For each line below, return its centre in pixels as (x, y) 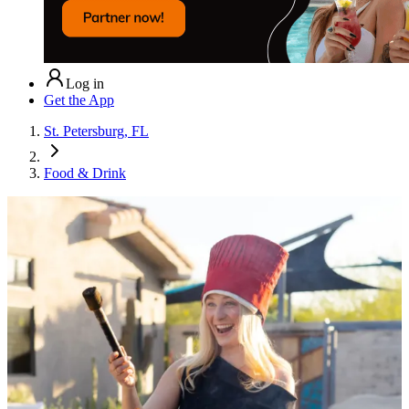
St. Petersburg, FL (96, 131)
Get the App (79, 100)
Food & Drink (85, 173)
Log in (85, 83)
